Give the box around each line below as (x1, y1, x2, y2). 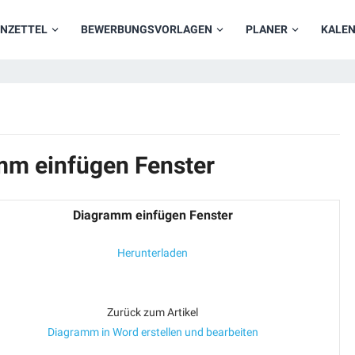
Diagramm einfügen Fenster (72, 208, 233, 223)
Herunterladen (117, 246, 188, 259)
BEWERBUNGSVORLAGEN (81, 23, 212, 36)
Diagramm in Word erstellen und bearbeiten (47, 326, 258, 338)
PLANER (246, 23, 288, 36)
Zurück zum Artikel (107, 306, 198, 319)
